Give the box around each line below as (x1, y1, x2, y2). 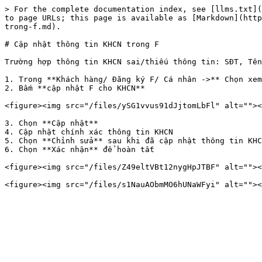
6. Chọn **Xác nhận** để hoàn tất (5, 145, 154, 154)
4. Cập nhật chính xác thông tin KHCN (5, 127, 173, 136)
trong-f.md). (5, 22, 61, 31)
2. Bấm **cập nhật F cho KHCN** (5, 84, 145, 92)
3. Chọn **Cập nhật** (5, 119, 98, 127)
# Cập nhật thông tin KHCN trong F (5, 40, 159, 49)
